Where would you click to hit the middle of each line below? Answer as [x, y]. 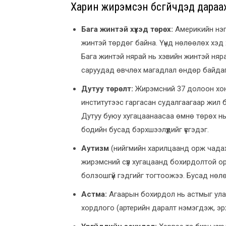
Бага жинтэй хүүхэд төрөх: [127, 29]
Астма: [94, 194]
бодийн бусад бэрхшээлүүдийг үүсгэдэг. [145, 129]
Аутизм [96, 148]
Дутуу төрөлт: [107, 89]
